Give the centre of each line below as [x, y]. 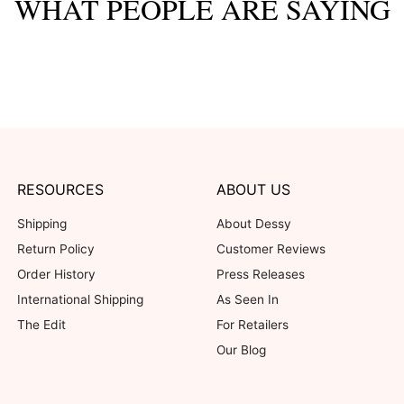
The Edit [41, 325]
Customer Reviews [271, 249]
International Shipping [80, 300]
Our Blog [241, 350]
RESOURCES [60, 190]
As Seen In [247, 300]
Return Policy [55, 249]
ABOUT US [253, 190]
